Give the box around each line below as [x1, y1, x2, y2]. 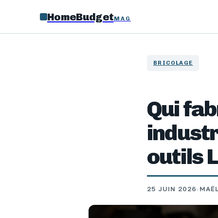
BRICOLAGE [153, 59, 193, 66]
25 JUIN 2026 [147, 185, 197, 193]
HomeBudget [47, 10, 114, 23]
